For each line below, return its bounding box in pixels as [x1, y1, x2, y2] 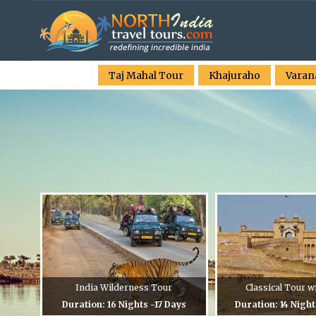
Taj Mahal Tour [108, 69, 183, 82]
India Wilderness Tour [75, 281, 173, 293]
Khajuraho [208, 69, 260, 82]
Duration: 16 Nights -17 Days [61, 298, 186, 310]
